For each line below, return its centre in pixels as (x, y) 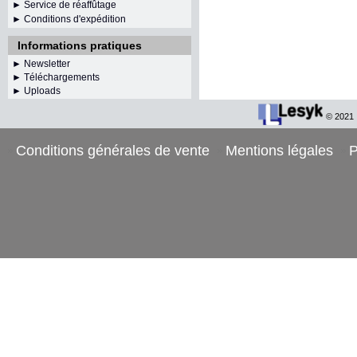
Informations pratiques (80, 45)
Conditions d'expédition (75, 19)
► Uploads (36, 91)
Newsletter (47, 64)
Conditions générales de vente (113, 151)
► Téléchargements (56, 77)
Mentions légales (279, 151)
